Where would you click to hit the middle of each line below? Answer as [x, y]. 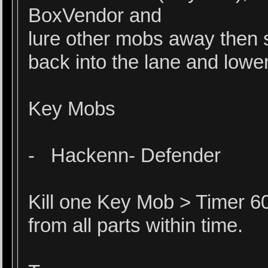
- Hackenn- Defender [125, 156]
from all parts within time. [136, 226]
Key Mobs [72, 109]
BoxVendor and [95, 16]
